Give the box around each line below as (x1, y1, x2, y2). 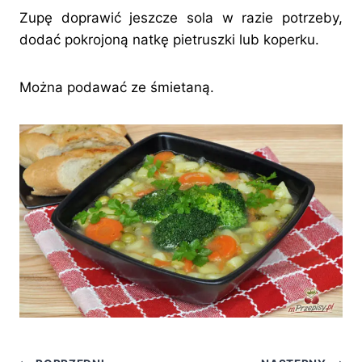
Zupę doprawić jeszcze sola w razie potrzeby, (19, 10, 343, 27)
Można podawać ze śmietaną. (19, 79, 214, 96)
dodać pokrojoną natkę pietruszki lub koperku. (19, 32, 319, 48)
